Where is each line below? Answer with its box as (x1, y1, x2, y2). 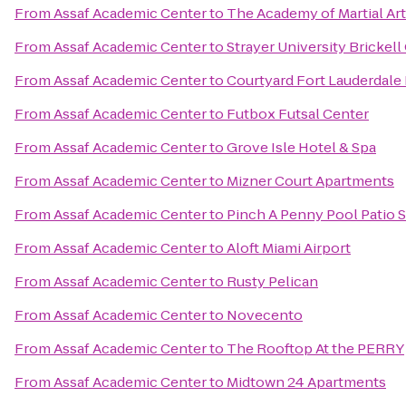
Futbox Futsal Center (227, 104, 369, 123)
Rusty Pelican (227, 272, 318, 291)
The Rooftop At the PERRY (227, 339, 404, 358)
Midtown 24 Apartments (227, 372, 386, 391)
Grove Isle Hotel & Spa (227, 138, 376, 157)
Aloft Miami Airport (227, 238, 351, 257)
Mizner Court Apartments (227, 171, 394, 190)
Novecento (227, 305, 303, 324)
